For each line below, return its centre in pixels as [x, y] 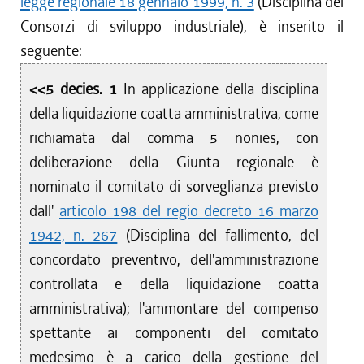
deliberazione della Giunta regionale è [174, 162]
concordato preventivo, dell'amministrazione [174, 260]
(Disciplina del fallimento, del [218, 235]
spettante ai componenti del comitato [174, 333]
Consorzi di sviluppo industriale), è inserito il [182, 26]
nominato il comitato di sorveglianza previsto [174, 186]
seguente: [51, 51]
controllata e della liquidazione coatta [174, 284]
